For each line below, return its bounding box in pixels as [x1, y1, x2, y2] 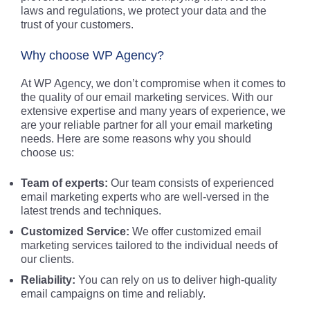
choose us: [21, 147, 74, 158]
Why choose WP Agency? [21, 48, 164, 62]
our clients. [21, 253, 74, 265]
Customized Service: [21, 226, 129, 237]
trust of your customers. [21, 19, 134, 30]
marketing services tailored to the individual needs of [21, 239, 277, 251]
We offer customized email [129, 226, 262, 237]
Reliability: [21, 274, 75, 286]
